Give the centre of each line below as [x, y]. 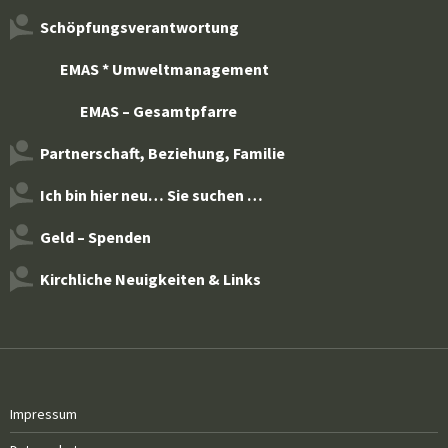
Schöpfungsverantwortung [139, 26]
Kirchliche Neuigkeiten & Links [150, 278]
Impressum [43, 413]
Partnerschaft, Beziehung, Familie [162, 152]
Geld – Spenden [95, 236]
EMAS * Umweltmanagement [164, 68]
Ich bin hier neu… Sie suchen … [151, 194]
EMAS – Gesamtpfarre [158, 110]
